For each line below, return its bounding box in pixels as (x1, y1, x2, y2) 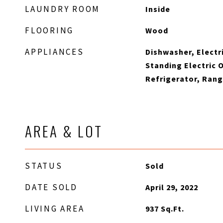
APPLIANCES (25, 46, 84, 57)
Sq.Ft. (160, 204, 184, 214)
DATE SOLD (25, 182, 78, 193)
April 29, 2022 (145, 182, 198, 192)
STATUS (25, 160, 63, 171)
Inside (145, 4, 170, 14)
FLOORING (25, 25, 74, 36)
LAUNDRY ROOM (25, 3, 100, 14)
